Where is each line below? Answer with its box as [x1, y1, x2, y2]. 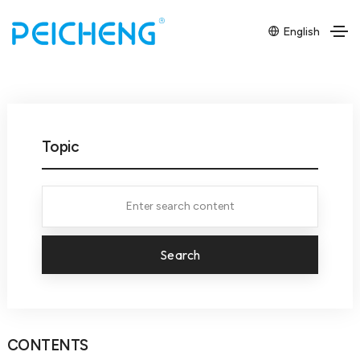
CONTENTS [6, 335, 88, 354]
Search [159, 246, 201, 263]
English [280, 23, 320, 39]
